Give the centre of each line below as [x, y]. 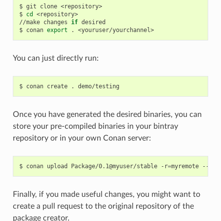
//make [29, 22]
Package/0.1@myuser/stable [114, 166]
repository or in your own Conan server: [82, 138]
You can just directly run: [55, 58]
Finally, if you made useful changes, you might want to [106, 194]
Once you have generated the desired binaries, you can [107, 114]
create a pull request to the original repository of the [103, 206]
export [57, 30]
